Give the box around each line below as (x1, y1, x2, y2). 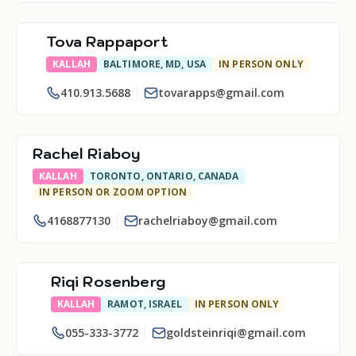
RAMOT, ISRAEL (107, 297, 182, 311)
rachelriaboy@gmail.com (138, 213, 277, 228)
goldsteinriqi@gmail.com (165, 325, 306, 340)
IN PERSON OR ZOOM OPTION (39, 185, 187, 199)
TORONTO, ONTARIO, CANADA (89, 169, 239, 183)
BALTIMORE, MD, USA (103, 57, 207, 71)
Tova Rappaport (46, 33, 168, 51)
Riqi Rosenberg (50, 273, 166, 291)
